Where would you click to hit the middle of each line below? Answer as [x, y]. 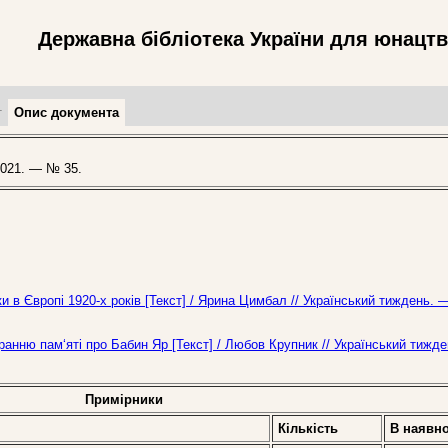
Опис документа [66, 112]
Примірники [124, 399]
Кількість [308, 428]
